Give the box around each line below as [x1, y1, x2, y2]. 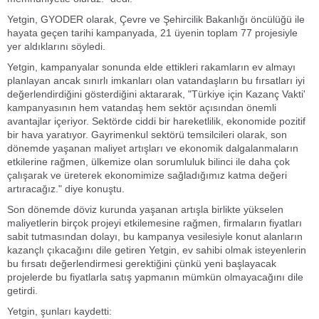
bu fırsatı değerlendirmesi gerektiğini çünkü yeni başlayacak [7, 258, 276, 269]
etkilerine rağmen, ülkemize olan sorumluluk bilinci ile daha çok [7, 156, 290, 167]
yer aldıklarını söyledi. [7, 41, 105, 52]
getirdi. [7, 285, 38, 296]
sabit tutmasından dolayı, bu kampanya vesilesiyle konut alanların [7, 231, 303, 242]
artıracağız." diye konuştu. [7, 183, 125, 194]
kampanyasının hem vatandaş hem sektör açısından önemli [7, 102, 276, 113]
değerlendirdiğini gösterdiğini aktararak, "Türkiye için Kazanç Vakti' [7, 88, 305, 100]
